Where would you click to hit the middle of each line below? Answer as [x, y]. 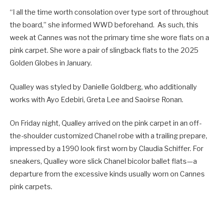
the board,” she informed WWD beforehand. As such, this [104, 25]
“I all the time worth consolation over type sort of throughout [109, 12]
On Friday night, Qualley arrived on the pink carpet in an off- [106, 123]
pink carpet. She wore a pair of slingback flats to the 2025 [104, 51]
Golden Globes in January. [51, 63]
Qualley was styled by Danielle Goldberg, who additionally [103, 87]
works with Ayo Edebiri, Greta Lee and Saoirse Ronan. [97, 99]
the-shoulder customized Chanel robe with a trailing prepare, [109, 136]
